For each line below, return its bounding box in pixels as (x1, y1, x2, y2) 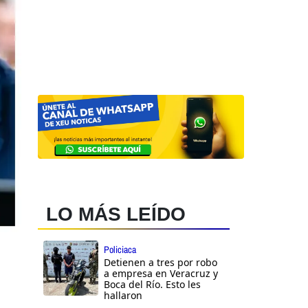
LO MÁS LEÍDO (46, 203, 186, 225)
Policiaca (104, 243, 136, 256)
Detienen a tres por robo (104, 256, 217, 269)
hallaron (104, 289, 142, 302)
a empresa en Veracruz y (104, 267, 218, 280)
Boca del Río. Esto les (104, 278, 201, 291)
